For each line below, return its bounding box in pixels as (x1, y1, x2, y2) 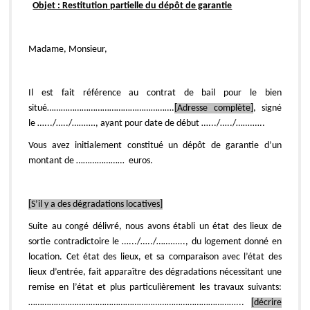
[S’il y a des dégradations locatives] (28, 199, 163, 210)
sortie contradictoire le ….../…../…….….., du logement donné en (28, 236, 282, 247)
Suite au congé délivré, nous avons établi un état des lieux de (28, 221, 282, 232)
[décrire (250, 297, 282, 308)
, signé (253, 102, 282, 113)
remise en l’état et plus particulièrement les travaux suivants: (28, 282, 282, 293)
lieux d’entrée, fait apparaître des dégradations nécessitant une (28, 266, 282, 277)
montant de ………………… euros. (28, 155, 154, 166)
